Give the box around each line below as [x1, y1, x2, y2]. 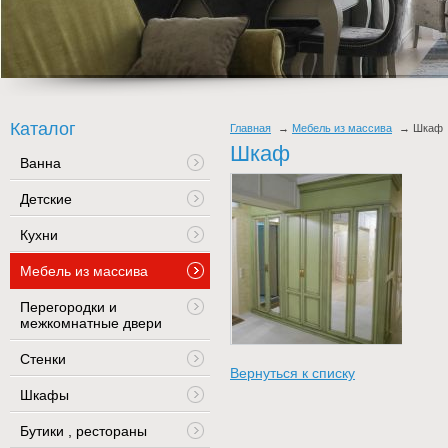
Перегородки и [20, 299, 117, 316]
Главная [230, 122, 271, 134]
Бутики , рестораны [20, 423, 147, 440]
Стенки [20, 351, 66, 368]
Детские [20, 191, 72, 208]
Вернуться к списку [230, 365, 355, 382]
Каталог [10, 119, 76, 139]
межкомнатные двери [20, 315, 162, 332]
